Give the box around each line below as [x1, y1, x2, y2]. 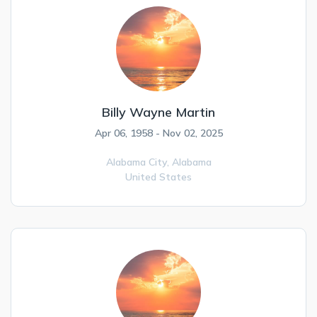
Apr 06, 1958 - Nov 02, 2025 [94, 127, 223, 139]
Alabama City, [105, 156, 172, 168]
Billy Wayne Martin [102, 104, 215, 120]
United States [125, 171, 192, 183]
